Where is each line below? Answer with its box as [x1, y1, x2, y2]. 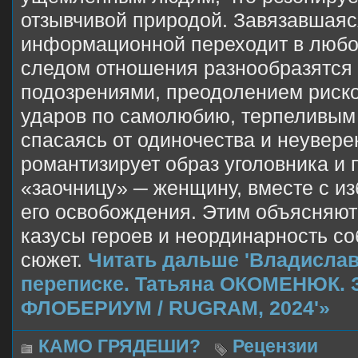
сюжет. [21, 249, 88, 271]
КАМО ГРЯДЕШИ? [38, 336, 201, 356]
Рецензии [233, 336, 318, 356]
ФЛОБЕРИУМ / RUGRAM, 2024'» [21, 296, 330, 319]
